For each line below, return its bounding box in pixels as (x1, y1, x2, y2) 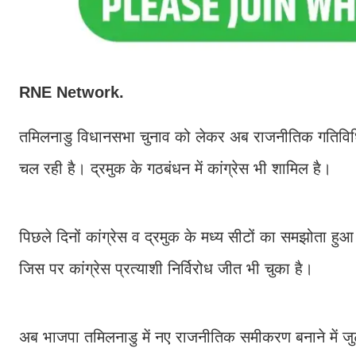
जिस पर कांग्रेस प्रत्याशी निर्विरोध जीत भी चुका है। (19, 260, 318, 278)
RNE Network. (19, 83, 124, 102)
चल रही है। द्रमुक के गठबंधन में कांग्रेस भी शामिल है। (19, 160, 331, 178)
